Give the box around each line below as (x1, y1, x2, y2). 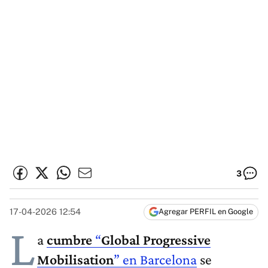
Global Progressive (101, 232, 211, 248)
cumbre (47, 232, 95, 248)
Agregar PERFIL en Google (159, 207, 253, 217)
